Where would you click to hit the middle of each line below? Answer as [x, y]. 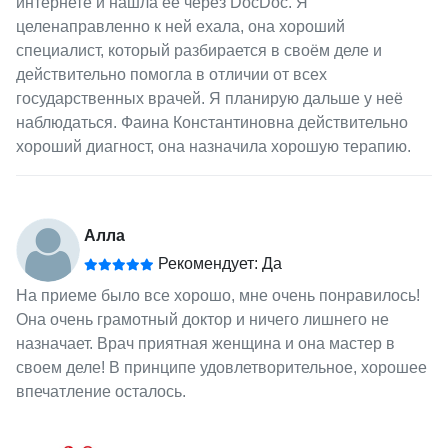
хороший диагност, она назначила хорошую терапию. [213, 146]
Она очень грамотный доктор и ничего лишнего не [202, 319]
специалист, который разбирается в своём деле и [198, 50]
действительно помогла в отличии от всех [171, 74]
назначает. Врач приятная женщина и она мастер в [205, 343]
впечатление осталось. [100, 391]
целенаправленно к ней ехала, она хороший [180, 26]
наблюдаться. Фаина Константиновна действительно [211, 122]
